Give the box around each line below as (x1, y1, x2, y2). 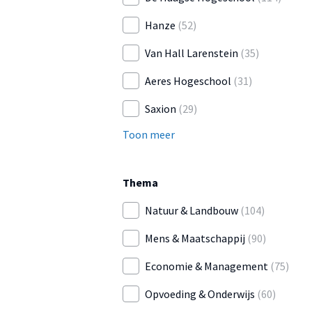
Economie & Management (145, 259, 268, 274)
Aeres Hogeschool (145, 74, 231, 88)
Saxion (145, 102, 176, 116)
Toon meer (123, 127, 175, 142)
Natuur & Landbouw (145, 203, 238, 218)
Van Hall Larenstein (145, 46, 238, 61)
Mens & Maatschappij (145, 231, 245, 246)
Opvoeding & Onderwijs (145, 287, 255, 302)
